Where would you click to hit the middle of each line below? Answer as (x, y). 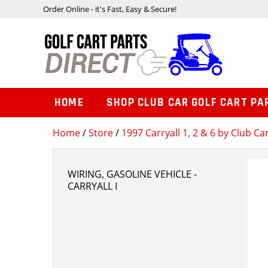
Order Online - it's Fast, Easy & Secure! (110, 9)
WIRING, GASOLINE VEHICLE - (132, 174)
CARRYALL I (92, 186)
